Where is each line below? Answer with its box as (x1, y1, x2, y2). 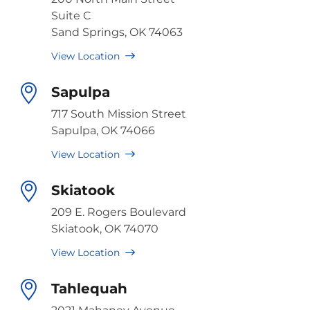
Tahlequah (51, 280, 127, 297)
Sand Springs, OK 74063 (51, 25, 183, 39)
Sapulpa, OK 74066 (51, 123, 155, 137)
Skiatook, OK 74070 (51, 221, 158, 235)
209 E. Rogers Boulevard (51, 205, 186, 219)
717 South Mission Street (51, 107, 186, 120)
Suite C (51, 8, 91, 22)
